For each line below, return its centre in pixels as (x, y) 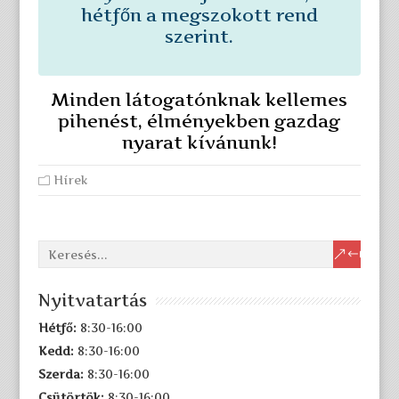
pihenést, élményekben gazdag (199, 121)
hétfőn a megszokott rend (199, 15)
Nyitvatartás (92, 301)
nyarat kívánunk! (199, 142)
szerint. (199, 37)
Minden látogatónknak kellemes (199, 100)
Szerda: (61, 374)
